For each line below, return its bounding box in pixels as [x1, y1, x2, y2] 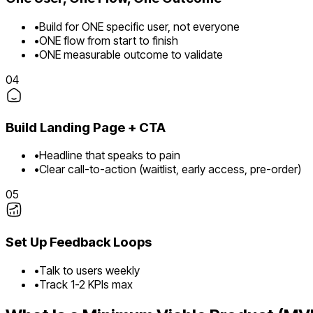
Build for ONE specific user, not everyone [39, 19, 240, 34]
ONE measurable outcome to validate [39, 47, 223, 61]
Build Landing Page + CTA [6, 119, 166, 136]
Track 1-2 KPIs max [39, 277, 133, 291]
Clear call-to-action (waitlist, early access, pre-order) [39, 162, 301, 177]
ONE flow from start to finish [39, 33, 178, 48]
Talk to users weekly [39, 263, 140, 277]
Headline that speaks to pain [39, 148, 180, 163]
